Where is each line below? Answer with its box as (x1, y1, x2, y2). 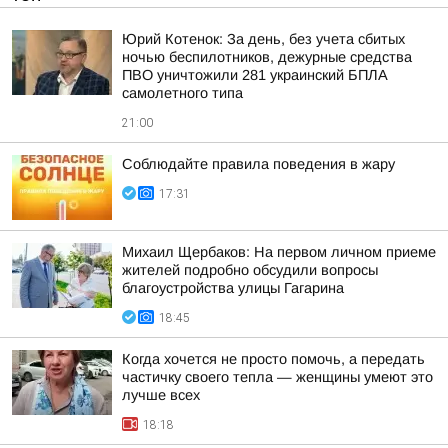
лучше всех (122, 387, 200, 403)
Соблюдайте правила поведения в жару (122, 156, 395, 172)
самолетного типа (122, 85, 243, 101)
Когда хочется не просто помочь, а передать (122, 351, 425, 367)
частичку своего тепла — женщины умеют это (122, 369, 433, 385)
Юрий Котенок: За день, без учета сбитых (122, 31, 405, 47)
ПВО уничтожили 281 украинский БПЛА (122, 67, 388, 83)
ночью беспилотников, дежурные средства (122, 49, 412, 65)
